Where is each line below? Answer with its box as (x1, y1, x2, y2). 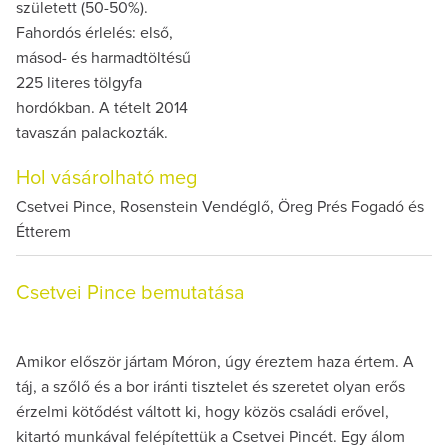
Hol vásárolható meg (16, 167, 198, 188)
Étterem (16, 223, 71, 240)
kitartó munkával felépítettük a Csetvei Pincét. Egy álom (16, 428, 405, 445)
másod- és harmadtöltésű (16, 49, 191, 66)
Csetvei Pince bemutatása (16, 282, 245, 303)
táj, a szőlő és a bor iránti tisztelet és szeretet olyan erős (16, 378, 405, 395)
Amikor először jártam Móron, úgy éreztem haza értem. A (16, 353, 414, 370)
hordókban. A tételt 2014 (16, 99, 188, 116)
